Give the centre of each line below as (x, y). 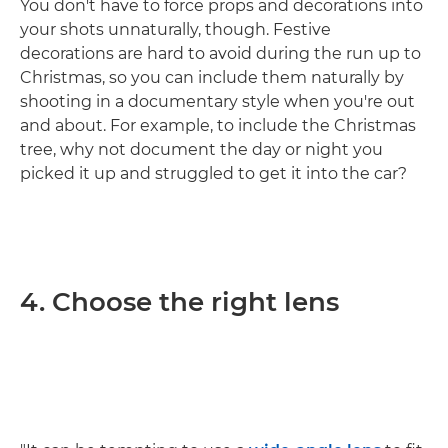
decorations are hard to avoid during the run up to (220, 53)
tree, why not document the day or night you (201, 149)
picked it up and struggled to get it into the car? (213, 173)
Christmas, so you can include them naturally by (212, 77)
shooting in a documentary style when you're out (217, 101)
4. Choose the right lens (179, 301)
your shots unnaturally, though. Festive (175, 29)
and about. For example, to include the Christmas (218, 125)
